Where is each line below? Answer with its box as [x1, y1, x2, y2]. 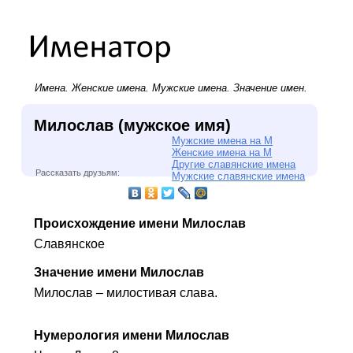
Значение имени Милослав [33, 265, 204, 279]
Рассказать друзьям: [35, 168, 120, 177]
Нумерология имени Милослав [33, 328, 229, 342]
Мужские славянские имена [172, 169, 306, 182]
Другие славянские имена [172, 158, 296, 170]
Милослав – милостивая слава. [33, 285, 217, 299]
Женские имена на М [172, 146, 273, 158]
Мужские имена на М [172, 134, 273, 147]
